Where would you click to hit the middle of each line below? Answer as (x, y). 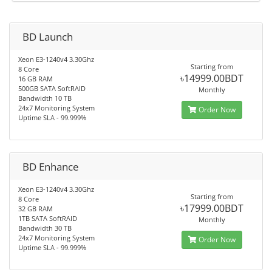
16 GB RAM (36, 79)
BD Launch (48, 37)
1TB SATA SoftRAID (48, 218)
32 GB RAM (36, 209)
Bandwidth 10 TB (45, 98)
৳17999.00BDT (212, 208)
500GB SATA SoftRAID (52, 88)
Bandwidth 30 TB (45, 228)
